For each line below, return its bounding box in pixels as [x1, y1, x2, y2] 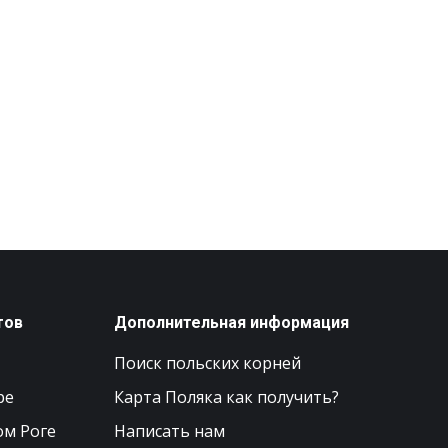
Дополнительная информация [113, 312, 349, 332]
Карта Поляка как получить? [113, 385, 339, 408]
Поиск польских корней [113, 351, 301, 374]
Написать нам [113, 419, 225, 442]
